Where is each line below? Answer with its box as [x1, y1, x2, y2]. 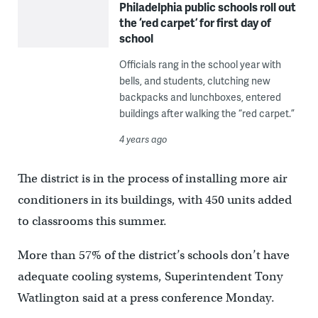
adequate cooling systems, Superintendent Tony [17, 269, 283, 285]
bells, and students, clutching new [119, 74, 270, 88]
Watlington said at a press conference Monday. [17, 290, 275, 306]
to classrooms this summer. [17, 214, 167, 229]
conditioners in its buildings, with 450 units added [17, 192, 292, 208]
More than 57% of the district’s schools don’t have [17, 248, 290, 263]
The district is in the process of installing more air [17, 171, 287, 187]
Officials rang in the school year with [119, 57, 281, 72]
